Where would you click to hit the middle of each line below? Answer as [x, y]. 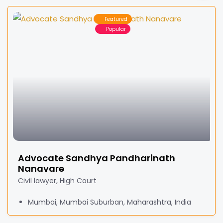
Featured [116, 19]
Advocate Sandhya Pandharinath [97, 158]
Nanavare [41, 168]
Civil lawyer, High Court [57, 181]
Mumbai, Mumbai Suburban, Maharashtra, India [110, 202]
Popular [116, 29]
